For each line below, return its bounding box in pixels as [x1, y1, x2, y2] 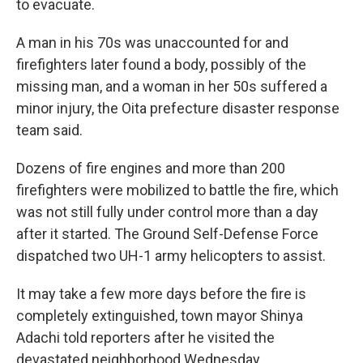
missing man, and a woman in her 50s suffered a [16, 78, 327, 95]
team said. [16, 122, 83, 139]
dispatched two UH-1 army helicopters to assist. [16, 247, 326, 264]
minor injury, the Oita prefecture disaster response [16, 100, 340, 117]
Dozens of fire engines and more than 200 [16, 160, 285, 177]
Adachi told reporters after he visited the [16, 329, 275, 346]
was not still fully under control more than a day [16, 203, 318, 220]
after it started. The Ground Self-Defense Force [16, 225, 318, 242]
